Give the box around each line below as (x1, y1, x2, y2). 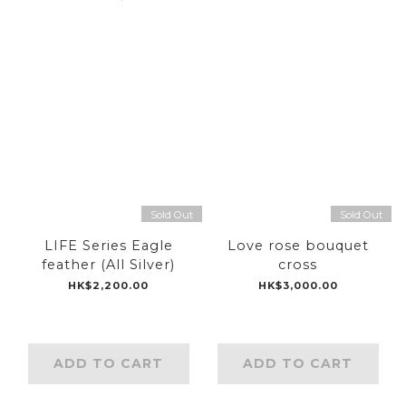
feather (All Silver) (42, 256, 175, 274)
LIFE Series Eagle (43, 237, 173, 255)
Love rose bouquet (227, 237, 369, 255)
